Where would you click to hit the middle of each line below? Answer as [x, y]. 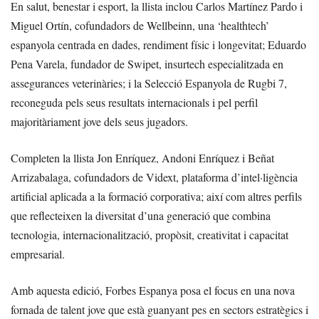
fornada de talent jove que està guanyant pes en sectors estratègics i [159, 309]
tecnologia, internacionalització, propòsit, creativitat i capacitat [150, 234]
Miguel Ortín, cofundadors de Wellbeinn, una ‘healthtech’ [140, 25]
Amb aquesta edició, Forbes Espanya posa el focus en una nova [153, 290]
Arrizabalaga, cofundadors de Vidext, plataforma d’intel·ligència [154, 177]
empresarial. [38, 253]
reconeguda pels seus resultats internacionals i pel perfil [134, 102]
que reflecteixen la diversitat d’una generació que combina [141, 215]
